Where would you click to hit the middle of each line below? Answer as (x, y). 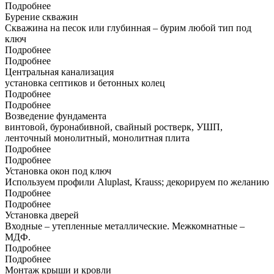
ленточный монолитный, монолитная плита (97, 138)
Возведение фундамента (56, 116)
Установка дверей (42, 215)
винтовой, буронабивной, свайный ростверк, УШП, (114, 127)
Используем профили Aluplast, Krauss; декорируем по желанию (137, 182)
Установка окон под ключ (58, 171)
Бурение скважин (42, 17)
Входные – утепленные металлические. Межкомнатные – (125, 226)
